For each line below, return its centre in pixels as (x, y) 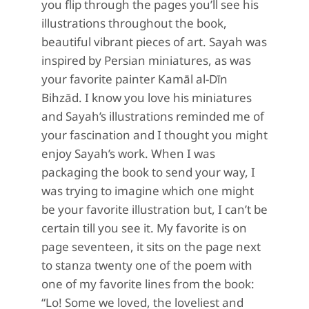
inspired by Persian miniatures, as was (146, 60)
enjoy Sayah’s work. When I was (128, 153)
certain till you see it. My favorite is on (144, 228)
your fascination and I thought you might (154, 135)
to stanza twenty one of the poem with (147, 265)
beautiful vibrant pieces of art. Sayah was (154, 42)
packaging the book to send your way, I (148, 172)
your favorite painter (98, 79)
